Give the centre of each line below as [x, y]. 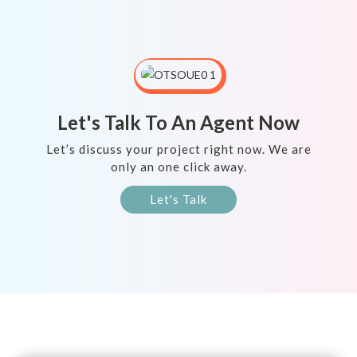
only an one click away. [178, 167]
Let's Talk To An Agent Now [178, 123]
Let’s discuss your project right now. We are [178, 149]
